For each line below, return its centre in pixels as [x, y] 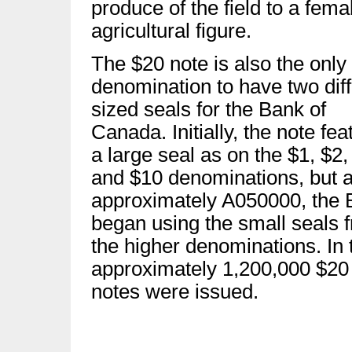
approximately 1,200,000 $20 [220, 269]
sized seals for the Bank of [209, 109]
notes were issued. [175, 291]
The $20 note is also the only [219, 64]
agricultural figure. [171, 31]
